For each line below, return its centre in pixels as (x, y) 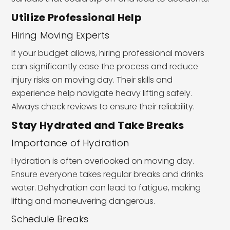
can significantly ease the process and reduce (105, 66)
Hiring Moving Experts (61, 35)
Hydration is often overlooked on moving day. (103, 161)
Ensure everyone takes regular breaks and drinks (108, 174)
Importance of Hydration (70, 143)
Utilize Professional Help (76, 17)
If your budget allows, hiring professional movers (108, 53)
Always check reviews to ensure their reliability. (103, 106)
